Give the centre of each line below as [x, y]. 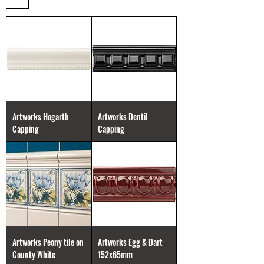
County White [34, 254]
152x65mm [115, 254]
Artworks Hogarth [41, 116]
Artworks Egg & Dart [130, 242]
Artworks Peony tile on [48, 242]
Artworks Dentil [123, 116]
